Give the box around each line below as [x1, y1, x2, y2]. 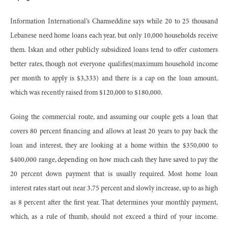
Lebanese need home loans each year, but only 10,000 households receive [10, 32, 218, 40]
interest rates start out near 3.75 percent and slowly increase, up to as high [10, 185, 218, 192]
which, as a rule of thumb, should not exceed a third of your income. [10, 213, 218, 221]
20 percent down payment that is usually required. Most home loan [10, 170, 218, 178]
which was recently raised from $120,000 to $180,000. [10, 89, 162, 97]
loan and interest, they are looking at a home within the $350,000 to [10, 142, 218, 150]
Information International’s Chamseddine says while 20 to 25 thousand [10, 18, 218, 25]
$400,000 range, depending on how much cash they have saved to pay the [10, 156, 218, 164]
